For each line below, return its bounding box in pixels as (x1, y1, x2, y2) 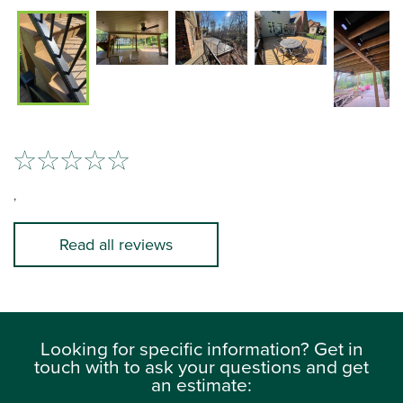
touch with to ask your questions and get (34, 352, 369, 380)
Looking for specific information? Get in (40, 334, 363, 362)
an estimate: (151, 370, 252, 398)
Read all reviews (59, 233, 173, 256)
